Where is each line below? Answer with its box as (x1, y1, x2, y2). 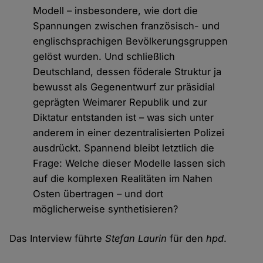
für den (167, 232, 207, 244)
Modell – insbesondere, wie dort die (33, 4, 198, 16)
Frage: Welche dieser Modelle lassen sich (33, 157, 226, 169)
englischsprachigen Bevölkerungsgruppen (33, 35, 228, 47)
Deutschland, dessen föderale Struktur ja (33, 65, 222, 77)
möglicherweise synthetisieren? (33, 203, 178, 215)
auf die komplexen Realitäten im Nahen (33, 172, 213, 184)
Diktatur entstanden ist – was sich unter (33, 111, 214, 123)
